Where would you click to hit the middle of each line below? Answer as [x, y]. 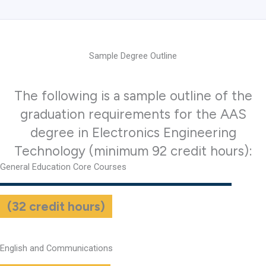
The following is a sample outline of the [133, 96]
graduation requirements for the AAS [133, 114]
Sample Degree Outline [133, 56]
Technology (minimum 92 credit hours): [133, 151]
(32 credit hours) [56, 206]
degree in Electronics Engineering [133, 132]
